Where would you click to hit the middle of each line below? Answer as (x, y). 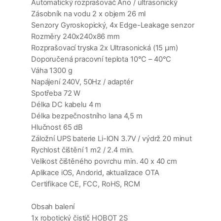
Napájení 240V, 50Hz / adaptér (82, 82)
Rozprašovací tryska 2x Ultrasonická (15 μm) (105, 48)
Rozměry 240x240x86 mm (75, 37)
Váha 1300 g (52, 71)
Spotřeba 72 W (56, 93)
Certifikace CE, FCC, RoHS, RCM (86, 184)
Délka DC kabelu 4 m (66, 105)
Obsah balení (53, 207)
